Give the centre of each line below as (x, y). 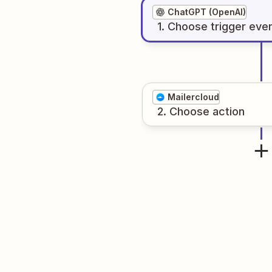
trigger (228, 26)
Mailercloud (193, 97)
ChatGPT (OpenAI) (207, 12)
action (229, 111)
